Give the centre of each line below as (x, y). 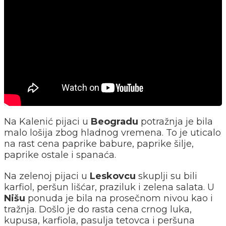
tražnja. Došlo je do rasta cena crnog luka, (98, 209)
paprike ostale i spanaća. (60, 155)
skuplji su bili (166, 176)
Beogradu (115, 122)
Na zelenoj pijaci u (47, 176)
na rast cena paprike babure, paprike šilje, (99, 144)
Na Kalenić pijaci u (47, 122)
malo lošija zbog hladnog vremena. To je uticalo (112, 133)
